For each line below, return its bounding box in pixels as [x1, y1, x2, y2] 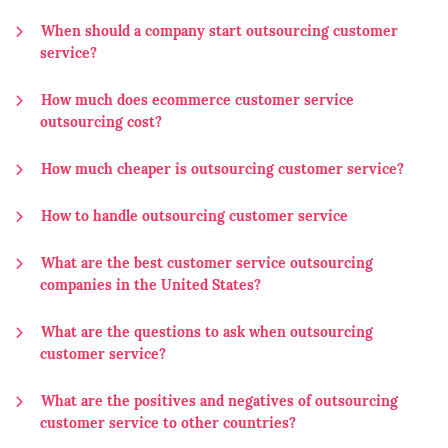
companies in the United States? [40, 279, 261, 294]
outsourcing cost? [40, 116, 162, 131]
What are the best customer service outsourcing [41, 257, 373, 272]
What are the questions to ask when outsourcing [41, 326, 373, 341]
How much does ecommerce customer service [41, 94, 354, 109]
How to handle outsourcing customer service [41, 210, 348, 225]
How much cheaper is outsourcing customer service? [41, 163, 404, 178]
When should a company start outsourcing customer [41, 25, 398, 40]
